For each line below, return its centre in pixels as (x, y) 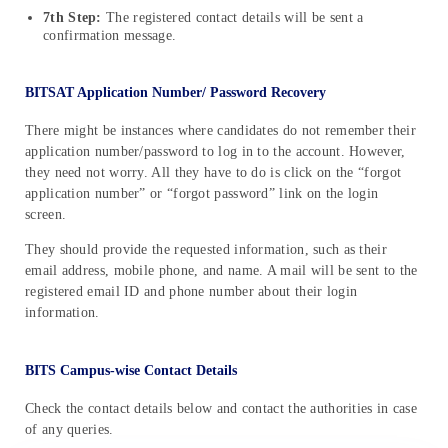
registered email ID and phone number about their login (191, 291)
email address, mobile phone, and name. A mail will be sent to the (221, 270)
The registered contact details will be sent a (232, 18)
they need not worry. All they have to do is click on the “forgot (213, 172)
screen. (46, 214)
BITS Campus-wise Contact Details (131, 370)
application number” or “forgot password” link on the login (202, 193)
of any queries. (69, 429)
